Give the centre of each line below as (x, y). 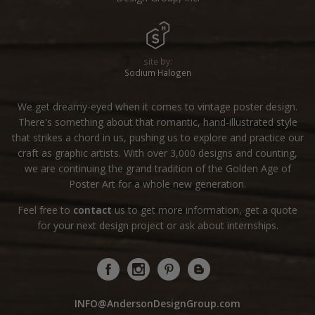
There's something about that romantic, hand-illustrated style (157, 122)
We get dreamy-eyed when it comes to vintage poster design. (157, 106)
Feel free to (45, 210)
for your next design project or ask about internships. (157, 225)
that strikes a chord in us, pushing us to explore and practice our (157, 137)
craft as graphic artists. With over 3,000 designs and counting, (157, 153)
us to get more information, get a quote (205, 210)
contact (92, 210)
